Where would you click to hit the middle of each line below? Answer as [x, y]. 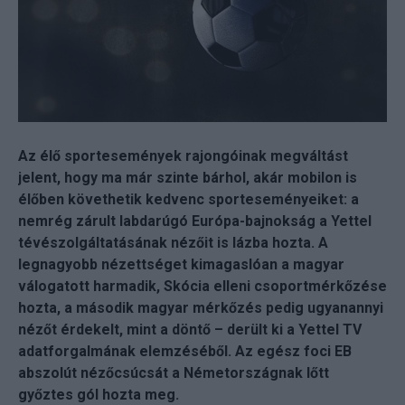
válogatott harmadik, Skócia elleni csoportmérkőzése [202, 286]
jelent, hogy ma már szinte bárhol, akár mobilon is [188, 177]
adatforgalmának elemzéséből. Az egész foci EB [185, 351]
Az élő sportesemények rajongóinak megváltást [183, 155]
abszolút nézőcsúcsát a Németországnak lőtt [174, 372]
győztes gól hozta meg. [99, 394]
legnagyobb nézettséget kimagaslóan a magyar [181, 264]
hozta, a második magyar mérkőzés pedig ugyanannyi [201, 307]
